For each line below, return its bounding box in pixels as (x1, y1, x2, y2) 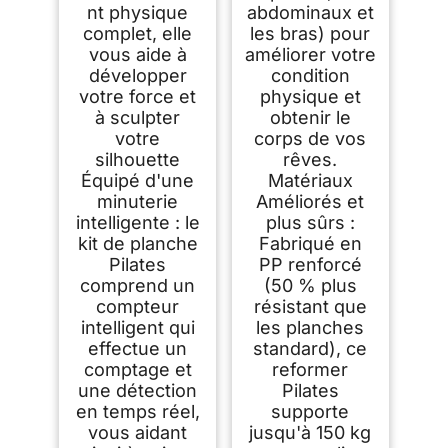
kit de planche (77, 233, 198, 255)
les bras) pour (250, 23, 371, 45)
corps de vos (254, 128, 367, 150)
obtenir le (269, 107, 351, 129)
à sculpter (95, 107, 181, 129)
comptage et (83, 359, 192, 381)
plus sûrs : (265, 212, 355, 234)
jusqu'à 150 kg (249, 422, 372, 444)
